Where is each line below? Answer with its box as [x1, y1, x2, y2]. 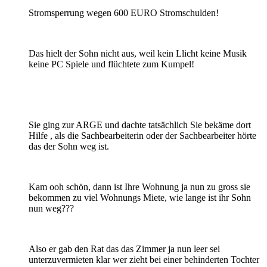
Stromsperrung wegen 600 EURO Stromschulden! [29, 7, 219, 18]
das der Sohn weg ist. [29, 141, 109, 151]
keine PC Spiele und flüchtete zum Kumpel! [29, 58, 194, 69]
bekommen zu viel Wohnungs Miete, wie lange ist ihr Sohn [29, 192, 251, 203]
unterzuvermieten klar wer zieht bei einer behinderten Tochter [29, 254, 259, 265]
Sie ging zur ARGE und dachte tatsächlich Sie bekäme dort [29, 119, 251, 130]
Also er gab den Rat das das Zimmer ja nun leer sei [29, 243, 220, 254]
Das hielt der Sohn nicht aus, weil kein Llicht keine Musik [29, 48, 247, 58]
